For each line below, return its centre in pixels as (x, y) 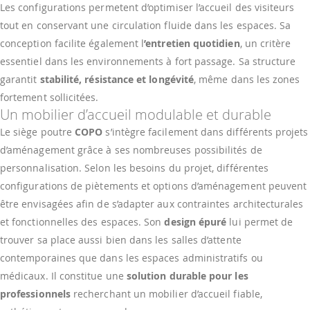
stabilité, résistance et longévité (117, 80)
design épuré (195, 222)
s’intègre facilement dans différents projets (206, 132)
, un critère (265, 44)
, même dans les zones (247, 80)
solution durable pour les (187, 276)
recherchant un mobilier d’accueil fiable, (166, 294)
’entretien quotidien (192, 44)
